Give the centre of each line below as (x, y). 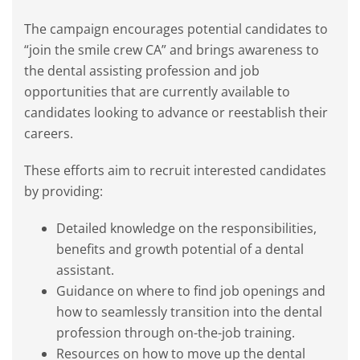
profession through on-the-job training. (176, 333)
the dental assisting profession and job (142, 71)
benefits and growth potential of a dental (180, 250)
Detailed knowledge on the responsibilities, (186, 229)
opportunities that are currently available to (157, 92)
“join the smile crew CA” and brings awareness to (172, 50)
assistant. (85, 270)
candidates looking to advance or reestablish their (176, 113)
